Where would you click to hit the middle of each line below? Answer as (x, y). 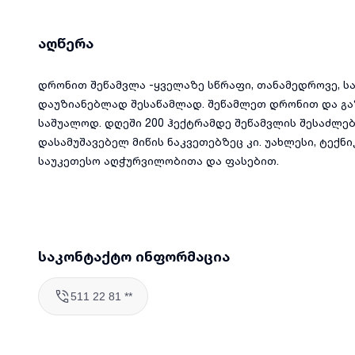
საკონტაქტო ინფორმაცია (134, 256)
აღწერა (66, 42)
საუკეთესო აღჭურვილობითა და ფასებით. (158, 160)
